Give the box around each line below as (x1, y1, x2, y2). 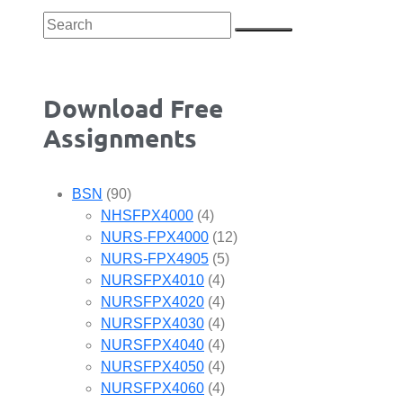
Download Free (43, 91, 223, 123)
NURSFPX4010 (101, 272, 204, 288)
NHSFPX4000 (101, 207, 193, 223)
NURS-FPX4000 (101, 228, 209, 245)
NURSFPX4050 (101, 358, 204, 374)
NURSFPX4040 (101, 336, 204, 353)
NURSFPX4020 (101, 293, 204, 309)
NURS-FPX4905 (101, 250, 209, 266)
